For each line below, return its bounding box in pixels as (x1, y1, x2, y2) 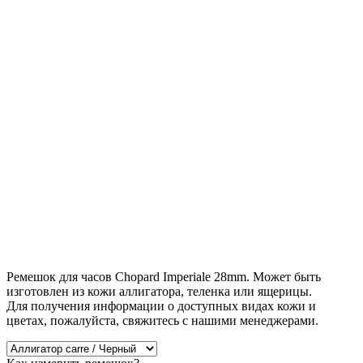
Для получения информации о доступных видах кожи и (6, 298, 316, 313)
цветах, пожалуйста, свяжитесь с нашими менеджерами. (6, 313, 318, 327)
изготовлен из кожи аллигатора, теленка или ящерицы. (6, 284, 312, 298)
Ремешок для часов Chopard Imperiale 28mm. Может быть (6, 269, 321, 284)
